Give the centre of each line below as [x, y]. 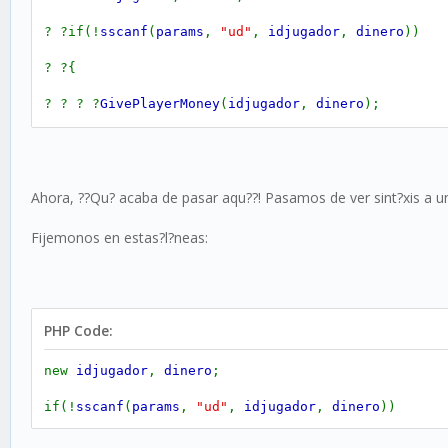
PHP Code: [78, 331]
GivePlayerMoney [160, 104]
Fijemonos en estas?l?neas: [119, 238]
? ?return [84, 176]
